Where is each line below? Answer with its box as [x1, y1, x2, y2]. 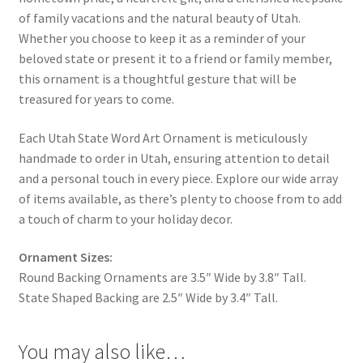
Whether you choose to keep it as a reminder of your [18, 29, 305, 46]
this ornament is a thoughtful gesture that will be [18, 70, 297, 87]
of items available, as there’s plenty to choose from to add [18, 190, 342, 207]
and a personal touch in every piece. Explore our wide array [18, 169, 338, 186]
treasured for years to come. [18, 90, 174, 107]
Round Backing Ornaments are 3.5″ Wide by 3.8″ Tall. [18, 269, 306, 286]
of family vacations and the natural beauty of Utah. [18, 9, 301, 26]
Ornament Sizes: [18, 249, 113, 266]
